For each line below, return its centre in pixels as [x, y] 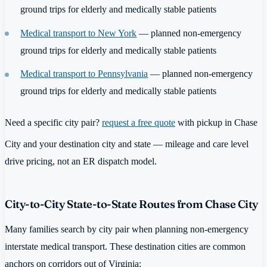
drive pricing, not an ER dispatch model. [81, 162]
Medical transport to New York [79, 33]
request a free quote [139, 122]
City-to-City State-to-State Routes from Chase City [131, 204]
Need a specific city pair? [53, 122]
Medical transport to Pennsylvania [84, 73]
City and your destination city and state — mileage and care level [127, 144]
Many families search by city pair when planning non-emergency [127, 229]
